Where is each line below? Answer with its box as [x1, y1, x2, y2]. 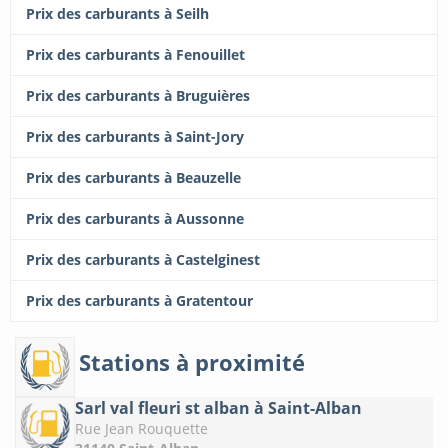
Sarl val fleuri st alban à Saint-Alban [75, 397, 362, 420]
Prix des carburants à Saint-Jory [26, 127, 244, 147]
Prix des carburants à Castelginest [26, 250, 260, 270]
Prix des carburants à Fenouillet [26, 45, 245, 65]
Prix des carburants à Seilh [26, 4, 209, 24]
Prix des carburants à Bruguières [26, 86, 250, 106]
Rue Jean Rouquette [75, 419, 208, 439]
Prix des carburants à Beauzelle [26, 168, 241, 188]
